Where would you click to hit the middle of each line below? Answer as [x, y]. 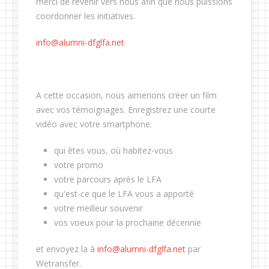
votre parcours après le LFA [108, 179]
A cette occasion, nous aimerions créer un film [126, 95]
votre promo [79, 165]
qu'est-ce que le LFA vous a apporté [124, 194]
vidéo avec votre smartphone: [94, 124]
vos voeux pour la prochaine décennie [128, 222]
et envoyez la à [67, 249]
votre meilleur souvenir [98, 208]
